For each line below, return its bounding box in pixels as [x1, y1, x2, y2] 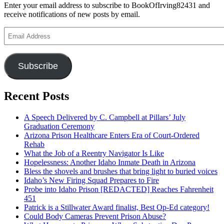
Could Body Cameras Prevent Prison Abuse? [24, 211, 166, 220]
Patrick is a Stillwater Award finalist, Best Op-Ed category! [24, 202, 209, 211]
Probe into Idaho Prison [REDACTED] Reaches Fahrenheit [24, 184, 213, 193]
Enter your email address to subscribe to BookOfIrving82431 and [4, 1, 210, 10]
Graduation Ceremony [24, 121, 94, 130]
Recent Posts [4, 89, 69, 102]
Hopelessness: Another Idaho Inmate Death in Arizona [24, 157, 195, 166]
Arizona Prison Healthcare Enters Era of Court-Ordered [24, 130, 199, 139]
